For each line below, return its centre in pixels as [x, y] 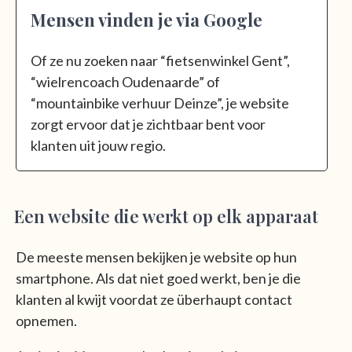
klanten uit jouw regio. [98, 145]
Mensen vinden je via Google [147, 19]
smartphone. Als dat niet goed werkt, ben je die [158, 278]
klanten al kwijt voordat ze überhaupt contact [154, 299]
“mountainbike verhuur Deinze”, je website [160, 103]
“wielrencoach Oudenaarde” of [126, 81]
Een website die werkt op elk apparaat [166, 216]
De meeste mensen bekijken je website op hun [156, 257]
